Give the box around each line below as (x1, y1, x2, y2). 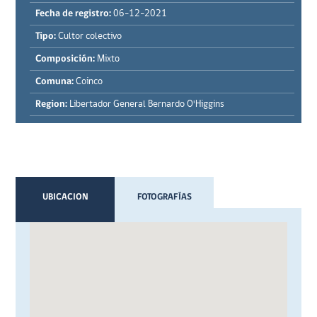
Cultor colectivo (56, 31, 122, 42)
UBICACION (42, 192, 88, 202)
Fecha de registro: (35, 8, 112, 19)
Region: (35, 99, 68, 110)
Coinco (74, 76, 103, 87)
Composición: (35, 54, 98, 64)
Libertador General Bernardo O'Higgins (67, 99, 225, 110)
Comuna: (35, 76, 74, 87)
